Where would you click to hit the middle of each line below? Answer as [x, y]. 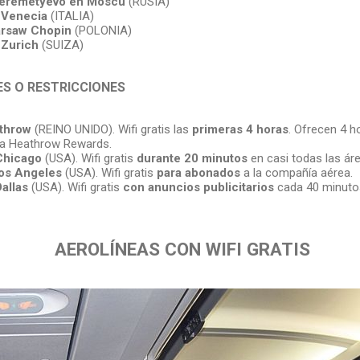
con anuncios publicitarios [198, 187]
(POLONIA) [101, 30]
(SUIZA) [62, 45]
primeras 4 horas [240, 129]
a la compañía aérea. [296, 172]
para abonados [198, 172]
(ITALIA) [70, 16]
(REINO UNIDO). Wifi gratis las [111, 129]
